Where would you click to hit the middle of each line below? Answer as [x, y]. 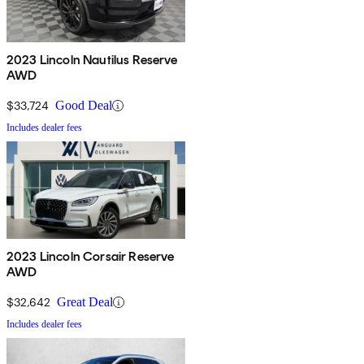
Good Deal [84, 106]
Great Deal [85, 302]
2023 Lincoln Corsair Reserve [91, 257]
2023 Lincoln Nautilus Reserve [92, 60]
